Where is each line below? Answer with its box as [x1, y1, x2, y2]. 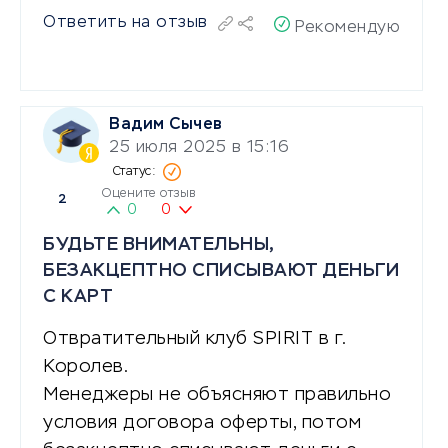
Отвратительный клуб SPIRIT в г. [43, 329, 346, 348]
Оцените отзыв [102, 187, 196, 200]
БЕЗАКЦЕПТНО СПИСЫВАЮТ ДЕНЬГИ [43, 261, 399, 280]
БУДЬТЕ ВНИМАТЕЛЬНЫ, [43, 235, 274, 254]
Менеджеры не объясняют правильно [43, 385, 391, 404]
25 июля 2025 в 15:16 [109, 139, 289, 156]
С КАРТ [43, 287, 113, 306]
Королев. [43, 357, 128, 376]
